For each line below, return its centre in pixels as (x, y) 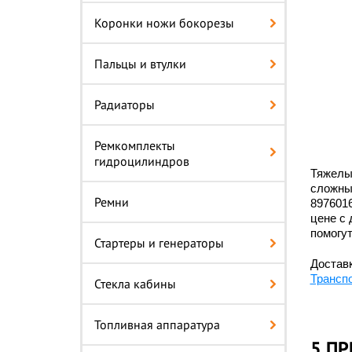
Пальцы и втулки (140, 64)
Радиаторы (125, 104)
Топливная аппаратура (157, 324)
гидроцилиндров (142, 161)
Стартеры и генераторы (159, 243)
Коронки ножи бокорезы (164, 23)
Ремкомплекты (135, 145)
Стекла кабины (135, 284)
